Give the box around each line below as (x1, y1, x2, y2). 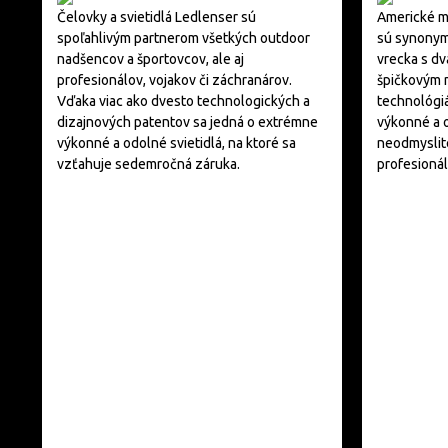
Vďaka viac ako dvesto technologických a (57, 93, 310, 109)
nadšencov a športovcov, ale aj (57, 51, 244, 67)
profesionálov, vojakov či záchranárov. (57, 72, 292, 88)
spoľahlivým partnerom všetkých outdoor (57, 30, 310, 46)
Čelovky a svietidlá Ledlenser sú (57, 9, 256, 25)
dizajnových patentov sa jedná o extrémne (57, 114, 318, 130)
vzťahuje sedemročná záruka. (57, 156, 240, 172)
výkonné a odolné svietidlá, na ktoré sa (57, 135, 296, 151)
